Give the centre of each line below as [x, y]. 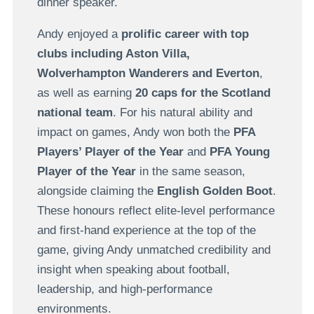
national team [75, 112]
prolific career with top [185, 34]
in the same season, [190, 171]
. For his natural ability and [182, 112]
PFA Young [239, 151]
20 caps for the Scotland [201, 93]
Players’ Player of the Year [112, 151]
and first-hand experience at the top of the [146, 230]
